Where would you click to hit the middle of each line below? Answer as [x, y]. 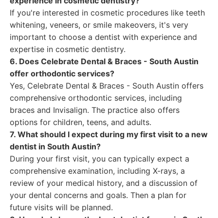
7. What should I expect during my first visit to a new [109, 134]
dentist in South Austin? [55, 146]
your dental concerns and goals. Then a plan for [98, 195]
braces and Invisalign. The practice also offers [95, 110]
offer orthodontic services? [62, 73]
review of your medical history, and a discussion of [104, 183]
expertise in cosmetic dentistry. [68, 49]
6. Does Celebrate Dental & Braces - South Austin [104, 61]
